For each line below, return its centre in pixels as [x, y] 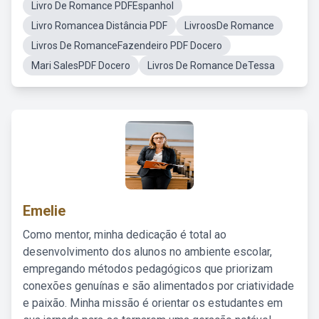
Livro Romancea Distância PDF [99, 26]
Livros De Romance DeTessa [211, 66]
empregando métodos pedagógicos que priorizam [148, 269]
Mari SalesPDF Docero [81, 66]
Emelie [44, 211]
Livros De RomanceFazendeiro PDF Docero [127, 46]
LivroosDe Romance [229, 26]
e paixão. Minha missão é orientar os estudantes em [153, 303]
